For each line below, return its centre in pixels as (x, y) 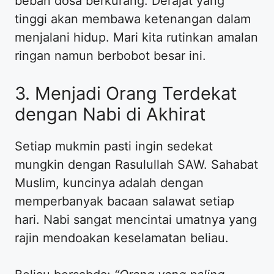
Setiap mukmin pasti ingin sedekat (114, 146)
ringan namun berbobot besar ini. (110, 55)
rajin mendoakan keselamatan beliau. (122, 238)
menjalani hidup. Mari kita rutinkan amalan (136, 37)
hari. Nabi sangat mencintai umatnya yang (136, 219)
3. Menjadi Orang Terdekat (126, 93)
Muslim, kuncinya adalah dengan (109, 183)
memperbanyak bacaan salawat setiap (124, 201)
